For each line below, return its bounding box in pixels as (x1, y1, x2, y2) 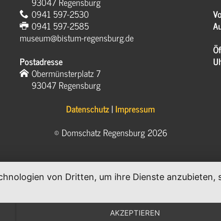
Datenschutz (66, 101, 109, 116)
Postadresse (20, 54, 63, 69)
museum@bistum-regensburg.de (20, 30, 134, 45)
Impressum (115, 101, 155, 116)
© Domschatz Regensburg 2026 (54, 125, 167, 140)
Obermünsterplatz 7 (32, 66, 101, 81)
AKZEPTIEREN (110, 208, 160, 218)
